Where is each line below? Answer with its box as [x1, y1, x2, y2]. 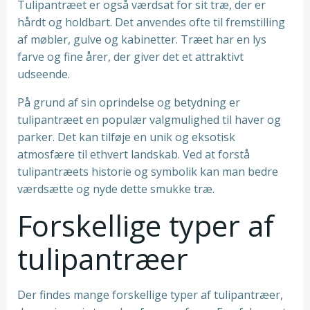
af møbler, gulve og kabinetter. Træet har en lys [17, 32, 266, 47]
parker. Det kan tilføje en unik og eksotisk [17, 129, 235, 145]
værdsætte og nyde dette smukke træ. [17, 181, 215, 197]
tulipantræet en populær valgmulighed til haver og [17, 112, 281, 127]
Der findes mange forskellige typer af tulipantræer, [17, 287, 283, 302]
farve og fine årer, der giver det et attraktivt [17, 49, 244, 64]
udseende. [17, 66, 70, 82]
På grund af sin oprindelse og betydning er [17, 95, 240, 110]
